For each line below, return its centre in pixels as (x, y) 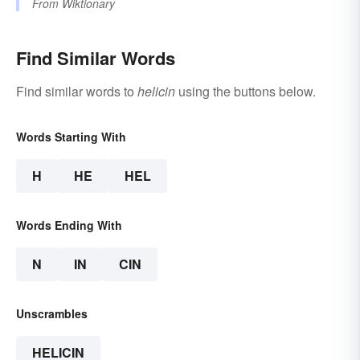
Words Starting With (71, 137)
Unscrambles (52, 314)
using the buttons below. (245, 92)
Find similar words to (77, 92)
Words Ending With (69, 225)
